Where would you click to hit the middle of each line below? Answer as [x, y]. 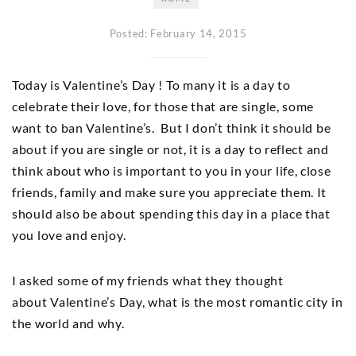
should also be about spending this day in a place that [171, 213]
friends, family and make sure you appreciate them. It [170, 192]
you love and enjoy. [69, 235]
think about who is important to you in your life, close [172, 170]
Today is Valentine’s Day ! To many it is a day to [151, 85]
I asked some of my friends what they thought [148, 280]
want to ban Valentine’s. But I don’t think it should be [172, 128]
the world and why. [68, 323]
